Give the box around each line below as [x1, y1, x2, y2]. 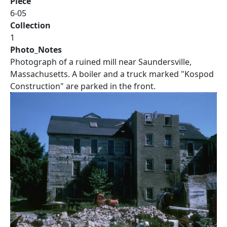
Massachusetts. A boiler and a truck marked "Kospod [10, 68, 214, 80]
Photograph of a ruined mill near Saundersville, [10, 56, 192, 67]
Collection [10, 20, 51, 31]
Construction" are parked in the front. [10, 81, 156, 92]
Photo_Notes [10, 44, 62, 55]
